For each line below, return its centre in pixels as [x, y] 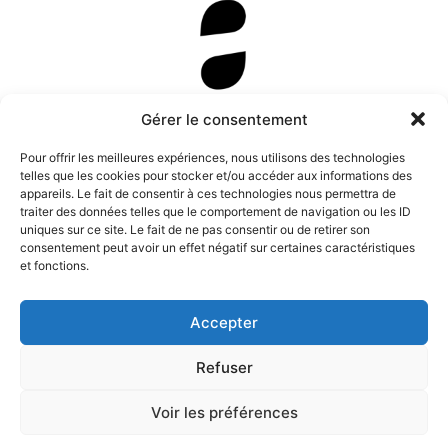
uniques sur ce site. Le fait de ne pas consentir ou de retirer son [195, 229]
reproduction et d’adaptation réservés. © [153, 406]
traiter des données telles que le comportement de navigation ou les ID [215, 211]
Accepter [224, 322]
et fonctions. [54, 265]
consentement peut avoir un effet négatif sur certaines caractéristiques [217, 247]
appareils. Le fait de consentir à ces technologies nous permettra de [208, 193]
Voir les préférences [224, 412]
